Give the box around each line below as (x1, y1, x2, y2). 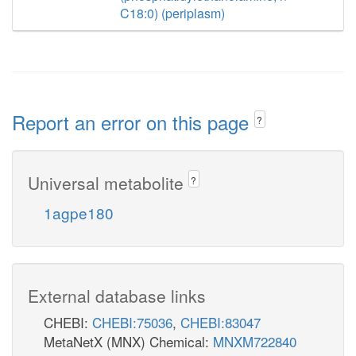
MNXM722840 (213, 331, 296, 351)
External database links (28, 283, 206, 308)
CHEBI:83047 (180, 311, 261, 332)
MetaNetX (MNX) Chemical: (44, 331, 213, 351)
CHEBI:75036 (92, 311, 172, 332)
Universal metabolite (28, 170, 188, 195)
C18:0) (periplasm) (120, 4, 225, 22)
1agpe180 (44, 201, 114, 223)
